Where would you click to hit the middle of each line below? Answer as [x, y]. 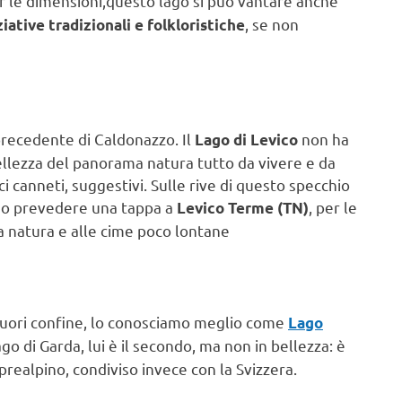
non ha [323, 139]
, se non [272, 24]
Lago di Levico [246, 140]
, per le [333, 207]
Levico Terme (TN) [243, 208]
